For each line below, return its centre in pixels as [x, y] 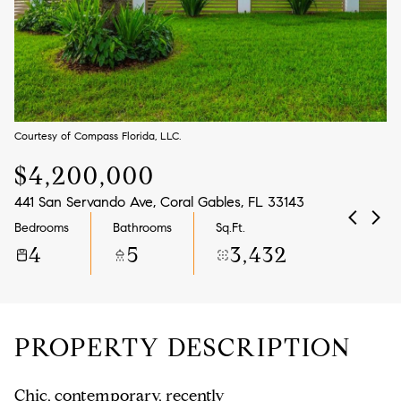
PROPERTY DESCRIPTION [183, 348]
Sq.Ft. [230, 227]
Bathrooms [142, 227]
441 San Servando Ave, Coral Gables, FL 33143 [159, 202]
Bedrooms [42, 227]
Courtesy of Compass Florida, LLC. [98, 136]
